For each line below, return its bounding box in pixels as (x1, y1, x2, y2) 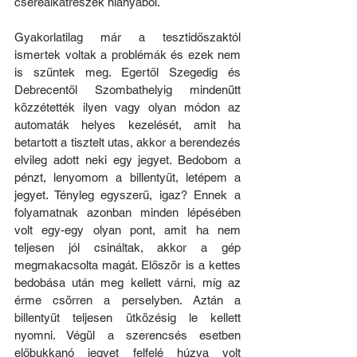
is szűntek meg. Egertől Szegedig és (14, 65, 241, 79)
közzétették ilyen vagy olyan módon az (14, 100, 241, 114)
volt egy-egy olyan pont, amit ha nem (14, 222, 241, 237)
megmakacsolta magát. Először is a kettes (14, 257, 241, 272)
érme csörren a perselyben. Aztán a (14, 292, 241, 307)
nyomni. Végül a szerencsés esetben (14, 328, 241, 342)
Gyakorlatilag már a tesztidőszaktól (14, 29, 241, 44)
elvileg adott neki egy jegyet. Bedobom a (14, 152, 241, 167)
